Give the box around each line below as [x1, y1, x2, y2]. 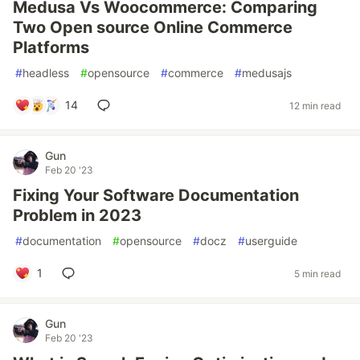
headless [22, 66, 69, 80]
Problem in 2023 [13, 206, 141, 225]
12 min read [289, 99, 341, 112]
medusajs [242, 66, 292, 80]
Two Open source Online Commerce [13, 18, 292, 37]
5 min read [294, 267, 341, 280]
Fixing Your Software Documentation [13, 186, 299, 205]
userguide [245, 234, 297, 247]
